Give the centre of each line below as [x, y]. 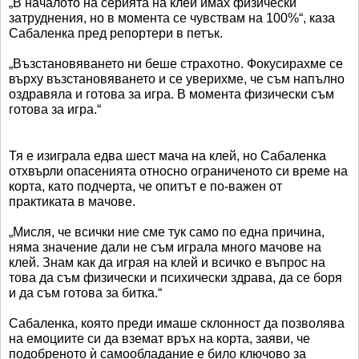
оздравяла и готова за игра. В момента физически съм [171, 94]
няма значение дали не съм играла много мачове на [165, 247]
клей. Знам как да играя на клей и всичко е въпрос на [167, 262]
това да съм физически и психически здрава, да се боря [175, 277]
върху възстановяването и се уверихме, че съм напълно [177, 79]
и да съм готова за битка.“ [85, 292]
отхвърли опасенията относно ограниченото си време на [178, 171]
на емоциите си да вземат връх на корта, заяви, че [159, 338]
